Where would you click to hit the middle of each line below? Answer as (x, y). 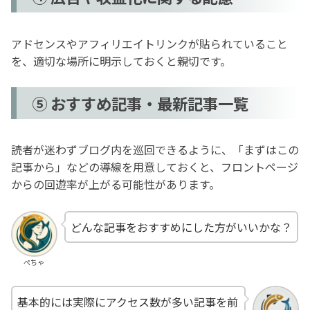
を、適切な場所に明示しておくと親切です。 (121, 61)
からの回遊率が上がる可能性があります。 (116, 184)
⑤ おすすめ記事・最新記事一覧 (140, 103)
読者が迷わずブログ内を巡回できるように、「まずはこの (155, 150)
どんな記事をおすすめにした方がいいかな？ (181, 227)
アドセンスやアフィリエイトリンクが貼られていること (149, 43)
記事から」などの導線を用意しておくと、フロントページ (155, 167)
